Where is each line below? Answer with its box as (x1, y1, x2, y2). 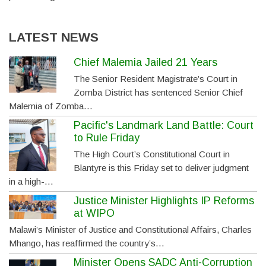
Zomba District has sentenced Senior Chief (74, 87, 243, 97)
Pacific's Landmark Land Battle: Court (74, 119, 254, 131)
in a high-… (9, 176, 53, 186)
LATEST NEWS (9, 30, 99, 44)
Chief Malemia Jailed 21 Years (74, 56, 218, 68)
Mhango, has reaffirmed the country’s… (9, 238, 164, 248)
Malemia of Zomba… (9, 101, 93, 111)
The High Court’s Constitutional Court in (74, 149, 230, 159)
